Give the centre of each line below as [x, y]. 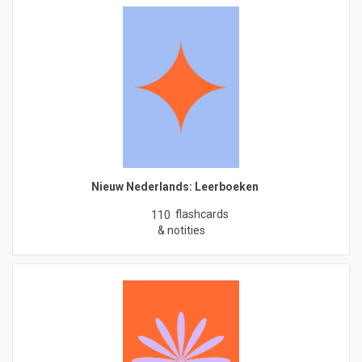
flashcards [202, 215]
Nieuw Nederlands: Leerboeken [175, 187]
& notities [181, 231]
